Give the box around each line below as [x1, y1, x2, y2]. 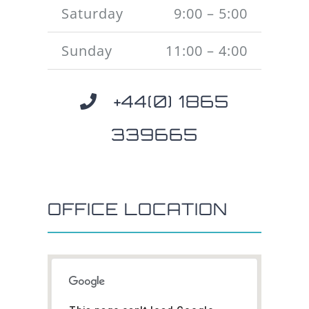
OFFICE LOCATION [47, 199, 228, 220]
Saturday [61, 4, 123, 23]
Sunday [61, 41, 112, 61]
